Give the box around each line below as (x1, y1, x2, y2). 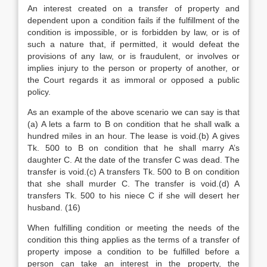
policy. (27, 87, 51, 97)
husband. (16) (27, 203, 80, 212)
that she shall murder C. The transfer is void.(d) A (27, 179, 240, 188)
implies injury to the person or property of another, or (27, 63, 240, 73)
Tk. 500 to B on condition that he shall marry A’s (27, 143, 240, 153)
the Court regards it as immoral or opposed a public (27, 75, 240, 85)
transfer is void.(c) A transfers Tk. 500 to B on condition (27, 167, 240, 176)
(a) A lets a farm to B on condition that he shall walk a (27, 119, 240, 129)
